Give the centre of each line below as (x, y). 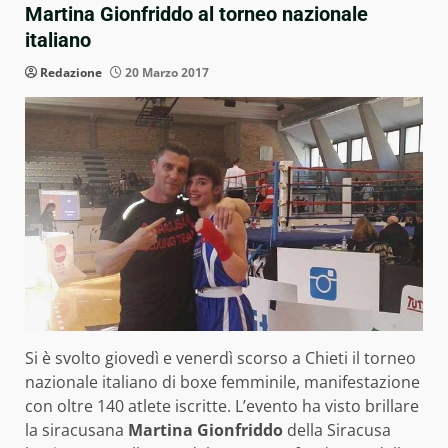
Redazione (71, 72)
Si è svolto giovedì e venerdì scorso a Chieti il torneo (220, 358)
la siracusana (76, 430)
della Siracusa (337, 430)
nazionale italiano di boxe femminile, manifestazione (222, 382)
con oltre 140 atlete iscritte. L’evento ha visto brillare (222, 406)
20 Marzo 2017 (165, 72)
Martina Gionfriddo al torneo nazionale (196, 14)
